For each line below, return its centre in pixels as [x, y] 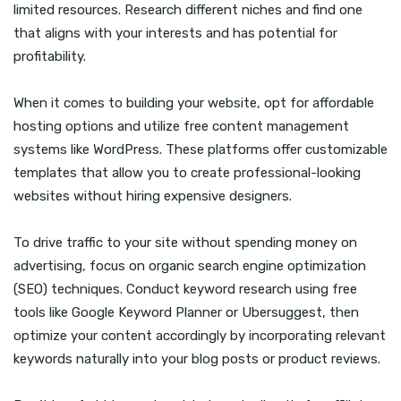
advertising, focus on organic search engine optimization [190, 265]
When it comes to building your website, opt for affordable [194, 102]
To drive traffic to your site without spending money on [185, 242]
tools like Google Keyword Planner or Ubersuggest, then [186, 312]
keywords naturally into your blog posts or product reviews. [197, 358]
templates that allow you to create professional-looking [187, 172]
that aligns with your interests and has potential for [175, 33]
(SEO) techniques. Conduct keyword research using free [185, 289]
